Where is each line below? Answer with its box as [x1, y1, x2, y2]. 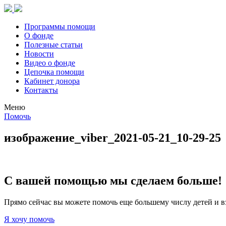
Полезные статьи [24, 40, 83, 49]
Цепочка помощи [24, 68, 84, 76]
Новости [24, 49, 54, 58]
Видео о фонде [24, 59, 75, 67]
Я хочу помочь [4, 214, 54, 223]
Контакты [24, 86, 58, 94]
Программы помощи [24, 22, 95, 31]
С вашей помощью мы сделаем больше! [4, 174, 222, 187]
